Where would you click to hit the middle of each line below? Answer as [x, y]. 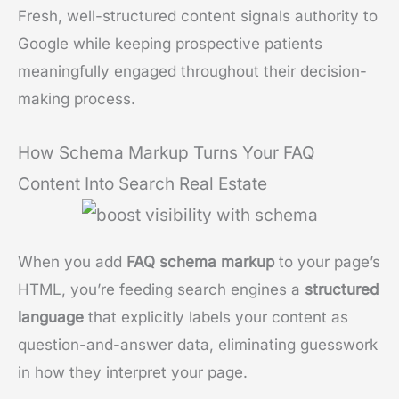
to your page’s [327, 261]
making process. [77, 98]
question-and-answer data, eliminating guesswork [198, 344]
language [51, 317]
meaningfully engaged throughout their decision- [192, 71]
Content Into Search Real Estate [142, 183]
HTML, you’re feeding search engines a [161, 289]
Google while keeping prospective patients [170, 43]
